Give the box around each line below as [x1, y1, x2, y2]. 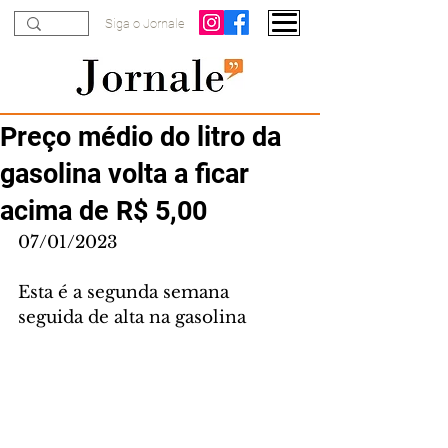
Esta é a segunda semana [18, 282, 234, 303]
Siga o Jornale [105, 16, 185, 31]
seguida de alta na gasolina [18, 307, 246, 328]
